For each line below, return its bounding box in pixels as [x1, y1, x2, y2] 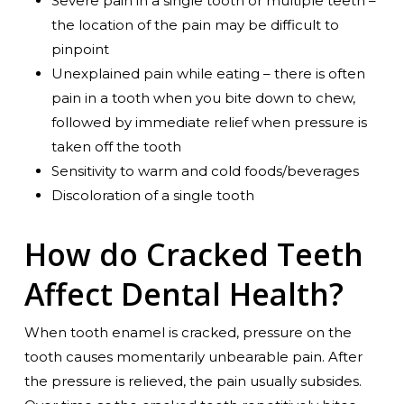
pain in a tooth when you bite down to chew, [50, 88, 355, 106]
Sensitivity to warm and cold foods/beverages [50, 161, 359, 179]
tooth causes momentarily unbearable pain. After [23, 347, 363, 365]
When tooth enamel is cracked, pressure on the [23, 323, 352, 341]
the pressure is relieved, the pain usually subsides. [23, 372, 362, 390]
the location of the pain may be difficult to [50, 15, 339, 33]
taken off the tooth [50, 137, 181, 155]
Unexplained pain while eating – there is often [50, 64, 365, 82]
